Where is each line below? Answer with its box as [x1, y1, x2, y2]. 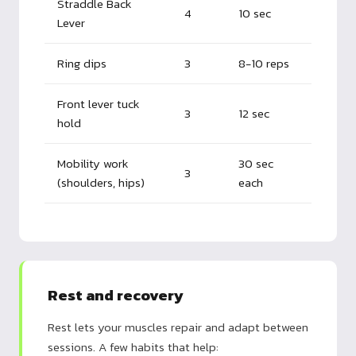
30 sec [238, 153, 273, 172]
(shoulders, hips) [57, 172, 145, 192]
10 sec [238, 3, 271, 22]
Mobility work [57, 153, 129, 172]
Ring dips [57, 53, 106, 72]
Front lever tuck [57, 94, 140, 113]
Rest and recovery [48, 283, 183, 307]
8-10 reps [238, 53, 289, 72]
